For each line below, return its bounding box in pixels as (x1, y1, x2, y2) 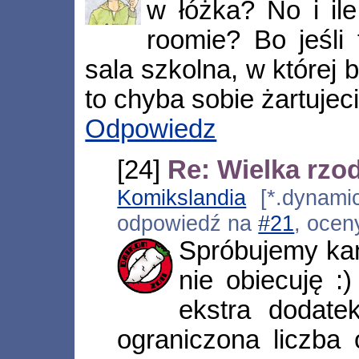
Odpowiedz (85, 115, 217, 144)
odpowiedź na (117, 210, 259, 236)
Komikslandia (117, 184, 247, 210)
